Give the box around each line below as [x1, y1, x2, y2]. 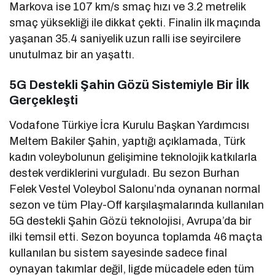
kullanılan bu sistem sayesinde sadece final [9, 247, 228, 260]
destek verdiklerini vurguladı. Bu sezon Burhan [9, 167, 240, 180]
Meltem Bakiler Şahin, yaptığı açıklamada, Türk [9, 135, 246, 148]
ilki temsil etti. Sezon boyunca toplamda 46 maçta [9, 231, 263, 244]
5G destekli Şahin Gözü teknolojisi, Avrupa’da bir [9, 215, 252, 228]
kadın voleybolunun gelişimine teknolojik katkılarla [9, 151, 258, 164]
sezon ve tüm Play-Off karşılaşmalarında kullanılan [9, 199, 265, 212]
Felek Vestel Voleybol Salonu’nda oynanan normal [9, 183, 261, 196]
